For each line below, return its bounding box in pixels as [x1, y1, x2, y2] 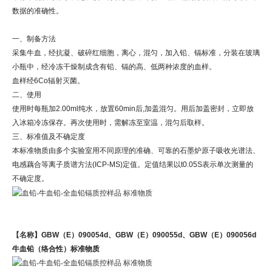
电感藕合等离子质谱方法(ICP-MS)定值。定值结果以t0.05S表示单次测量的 [12, 160, 253, 169]
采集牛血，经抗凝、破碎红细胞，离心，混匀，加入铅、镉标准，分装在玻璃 [12, 48, 260, 57]
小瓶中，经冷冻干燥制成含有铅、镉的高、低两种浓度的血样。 [12, 62, 216, 71]
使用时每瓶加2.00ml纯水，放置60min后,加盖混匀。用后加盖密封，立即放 [12, 104, 254, 113]
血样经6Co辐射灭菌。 [12, 76, 84, 85]
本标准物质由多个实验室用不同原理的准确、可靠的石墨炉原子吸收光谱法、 [12, 146, 260, 155]
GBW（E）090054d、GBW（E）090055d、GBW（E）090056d [41, 230, 256, 239]
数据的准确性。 [12, 6, 63, 15]
